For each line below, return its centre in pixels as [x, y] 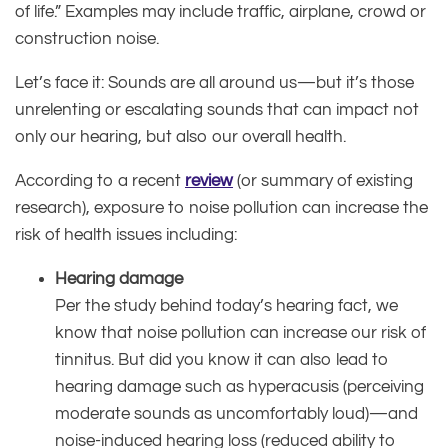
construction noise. [87, 38]
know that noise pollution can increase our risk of [240, 332]
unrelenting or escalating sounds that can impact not [217, 109]
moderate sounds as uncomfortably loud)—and [236, 413]
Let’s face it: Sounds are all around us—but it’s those [214, 82]
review [209, 180]
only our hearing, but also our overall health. [180, 136]
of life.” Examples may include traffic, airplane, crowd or [220, 11]
